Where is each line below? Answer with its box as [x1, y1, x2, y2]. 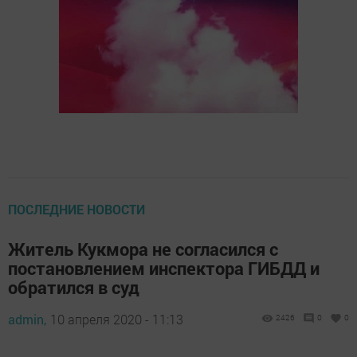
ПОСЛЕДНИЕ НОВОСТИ [8, 201, 145, 218]
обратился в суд [8, 276, 139, 300]
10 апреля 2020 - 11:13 [50, 311, 183, 328]
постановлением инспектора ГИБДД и [8, 257, 320, 280]
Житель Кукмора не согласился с [8, 237, 278, 261]
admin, [8, 311, 46, 328]
